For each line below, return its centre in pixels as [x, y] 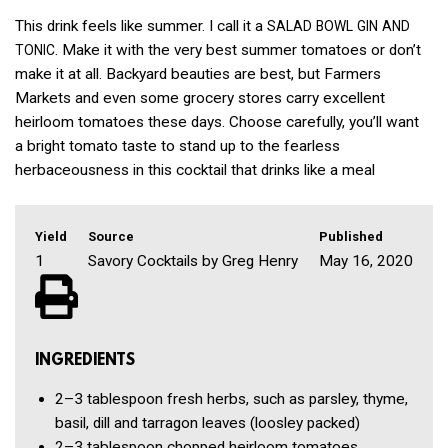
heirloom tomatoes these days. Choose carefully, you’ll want [217, 122]
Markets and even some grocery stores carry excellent [200, 98]
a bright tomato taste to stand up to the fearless [177, 146]
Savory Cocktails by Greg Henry [193, 261]
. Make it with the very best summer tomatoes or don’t [238, 50]
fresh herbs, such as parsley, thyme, [287, 398]
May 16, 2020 [366, 261]
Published [351, 237]
